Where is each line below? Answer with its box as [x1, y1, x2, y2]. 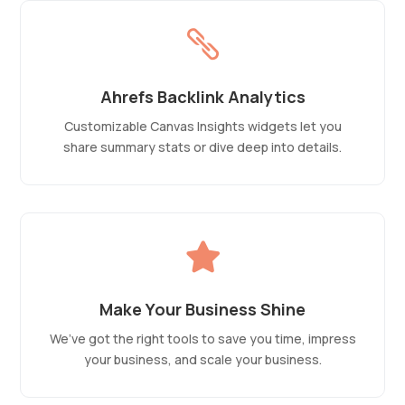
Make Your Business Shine [99, 298, 306, 321]
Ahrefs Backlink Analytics [99, 86, 306, 108]
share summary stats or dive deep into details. [63, 138, 342, 156]
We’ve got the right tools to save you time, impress [49, 330, 356, 348]
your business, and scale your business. [83, 351, 322, 369]
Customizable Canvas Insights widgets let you [63, 118, 342, 136]
